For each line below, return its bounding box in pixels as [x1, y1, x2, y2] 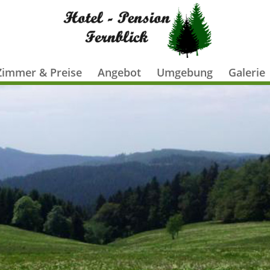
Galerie [228, 65, 265, 80]
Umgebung [156, 65, 213, 80]
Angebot [97, 65, 141, 80]
